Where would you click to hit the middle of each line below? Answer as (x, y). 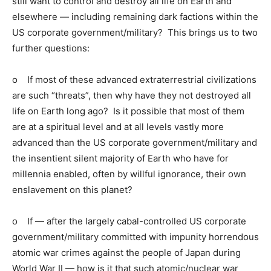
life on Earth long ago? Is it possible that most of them (128, 111)
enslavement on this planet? (72, 189)
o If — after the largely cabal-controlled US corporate (129, 221)
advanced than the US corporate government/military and (135, 142)
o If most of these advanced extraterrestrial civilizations (134, 79)
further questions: (51, 48)
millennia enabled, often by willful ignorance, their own (129, 174)
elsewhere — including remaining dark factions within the (135, 16)
